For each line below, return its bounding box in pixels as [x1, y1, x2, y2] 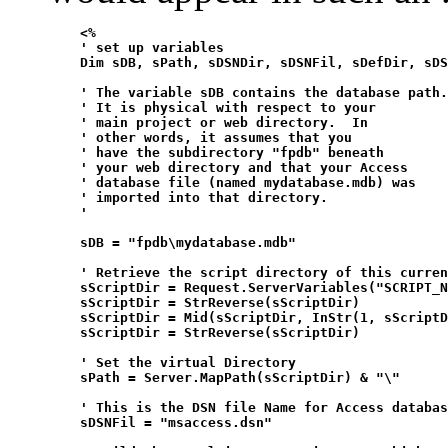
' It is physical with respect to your [48, 100, 376, 115]
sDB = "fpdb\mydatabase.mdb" [48, 235, 304, 250]
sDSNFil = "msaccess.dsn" [48, 415, 272, 430]
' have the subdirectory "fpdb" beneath [48, 145, 384, 160]
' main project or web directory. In [48, 115, 368, 130]
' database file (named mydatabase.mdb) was [48, 175, 424, 190]
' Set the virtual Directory [48, 355, 296, 370]
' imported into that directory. [48, 190, 328, 205]
